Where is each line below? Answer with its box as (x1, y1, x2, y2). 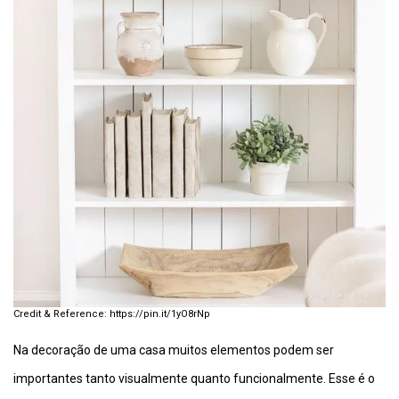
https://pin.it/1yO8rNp (110, 308, 210, 320)
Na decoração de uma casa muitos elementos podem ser (13, 343, 334, 357)
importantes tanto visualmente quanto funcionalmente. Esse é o (13, 371, 375, 386)
